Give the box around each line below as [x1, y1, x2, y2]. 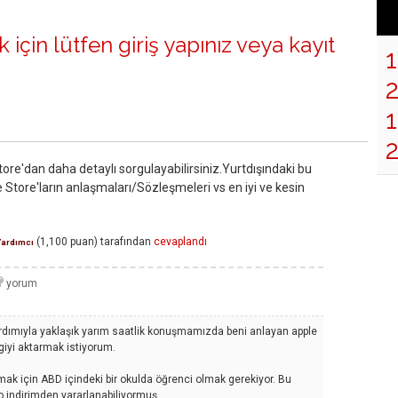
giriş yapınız [118, 32, 232, 59]
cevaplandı [154, 235, 207, 248]
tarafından [100, 235, 151, 248]
